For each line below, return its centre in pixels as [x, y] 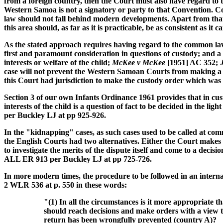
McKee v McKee [140, 63]
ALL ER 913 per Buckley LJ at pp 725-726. [78, 159]
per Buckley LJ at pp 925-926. [55, 115]
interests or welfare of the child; [58, 63]
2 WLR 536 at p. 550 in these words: [65, 185]
